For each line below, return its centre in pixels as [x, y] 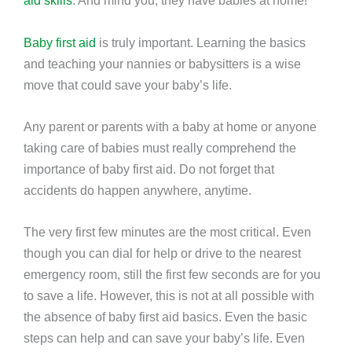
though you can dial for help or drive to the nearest [162, 253]
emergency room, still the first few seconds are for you [172, 275]
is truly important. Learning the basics [201, 42]
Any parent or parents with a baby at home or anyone [170, 126]
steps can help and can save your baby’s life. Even [164, 338]
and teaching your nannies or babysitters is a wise [162, 63]
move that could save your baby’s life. [128, 84]
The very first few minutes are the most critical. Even [167, 232]
